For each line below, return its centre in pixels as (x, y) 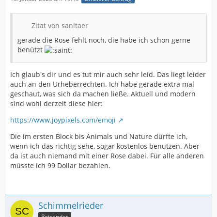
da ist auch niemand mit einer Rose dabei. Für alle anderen (107, 155)
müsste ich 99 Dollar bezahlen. (60, 165)
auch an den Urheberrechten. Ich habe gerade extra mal (102, 84)
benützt (31, 49)
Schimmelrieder (71, 205)
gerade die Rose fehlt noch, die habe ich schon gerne (104, 40)
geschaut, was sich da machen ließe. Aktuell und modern (103, 93)
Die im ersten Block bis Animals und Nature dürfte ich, (99, 136)
